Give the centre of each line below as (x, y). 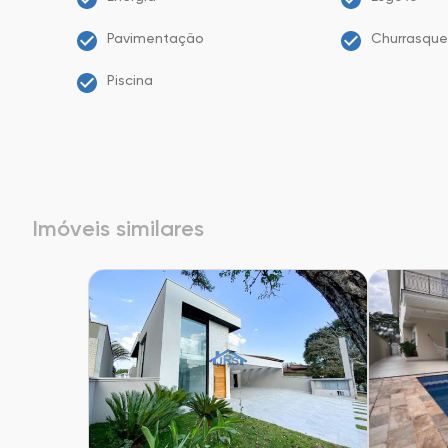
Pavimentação (155, 38)
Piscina (130, 80)
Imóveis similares (118, 228)
